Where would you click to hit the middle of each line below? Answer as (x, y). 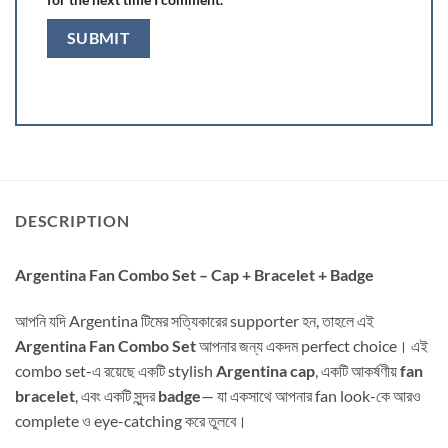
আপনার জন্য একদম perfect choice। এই (312, 345)
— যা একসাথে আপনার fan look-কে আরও (311, 395)
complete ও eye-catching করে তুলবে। (131, 420)
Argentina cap (265, 370)
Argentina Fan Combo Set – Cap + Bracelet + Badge (194, 274)
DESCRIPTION (72, 220)
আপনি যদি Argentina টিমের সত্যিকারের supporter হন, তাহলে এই (194, 320)
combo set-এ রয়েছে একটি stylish (115, 370)
